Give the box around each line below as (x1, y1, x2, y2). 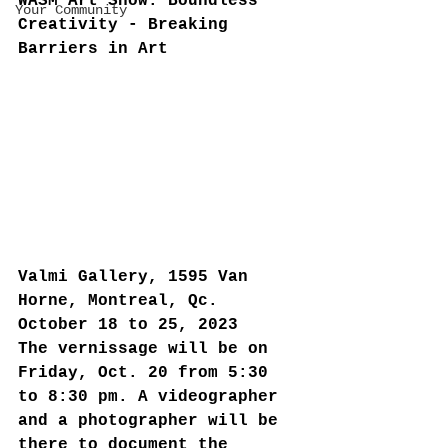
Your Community (15, 2, 127, 18)
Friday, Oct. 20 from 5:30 (18, 363, 278, 382)
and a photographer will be (18, 411, 288, 430)
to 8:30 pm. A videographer (18, 387, 288, 406)
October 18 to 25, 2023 (18, 315, 238, 334)
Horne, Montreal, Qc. (18, 291, 228, 310)
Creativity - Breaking (18, 16, 238, 34)
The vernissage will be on (18, 339, 278, 358)
